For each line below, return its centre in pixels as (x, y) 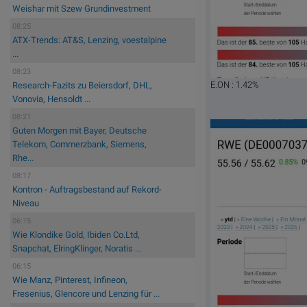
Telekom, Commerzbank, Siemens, (79, 145)
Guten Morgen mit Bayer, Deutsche (79, 131)
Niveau (26, 204)
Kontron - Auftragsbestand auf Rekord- (87, 190)
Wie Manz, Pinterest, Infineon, (70, 280)
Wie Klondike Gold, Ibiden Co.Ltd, (76, 235)
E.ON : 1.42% (235, 85)
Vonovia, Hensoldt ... (51, 99)
